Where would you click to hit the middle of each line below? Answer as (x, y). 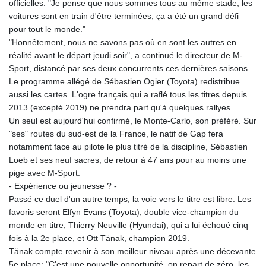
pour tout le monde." (47, 29)
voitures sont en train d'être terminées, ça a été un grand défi (124, 16)
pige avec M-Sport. (45, 173)
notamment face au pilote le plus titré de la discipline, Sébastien (128, 147)
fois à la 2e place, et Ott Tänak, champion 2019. (99, 238)
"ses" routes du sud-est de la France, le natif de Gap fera (116, 134)
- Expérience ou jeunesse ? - (63, 186)
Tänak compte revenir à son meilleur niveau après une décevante (132, 251)
